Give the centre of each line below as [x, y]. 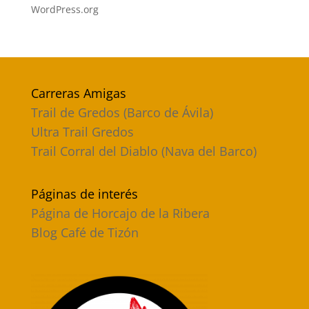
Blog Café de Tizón [84, 233]
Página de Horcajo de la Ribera [120, 213]
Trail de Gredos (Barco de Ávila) [122, 112]
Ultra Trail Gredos [82, 132]
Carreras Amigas [78, 93]
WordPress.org [64, 9]
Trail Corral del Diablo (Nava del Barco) [143, 151]
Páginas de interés [84, 194]
